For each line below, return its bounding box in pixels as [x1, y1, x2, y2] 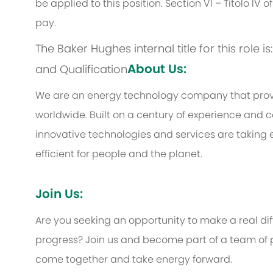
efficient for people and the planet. [35, 147, 202, 161]
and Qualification [35, 62, 127, 77]
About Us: [127, 60, 186, 78]
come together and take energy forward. [35, 252, 232, 267]
